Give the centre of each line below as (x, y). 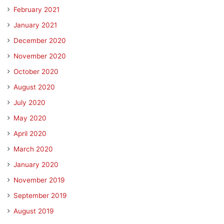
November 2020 (40, 56)
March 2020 (33, 149)
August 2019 (34, 211)
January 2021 (35, 25)
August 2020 (34, 87)
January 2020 (36, 164)
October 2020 (36, 71)
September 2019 (40, 195)
